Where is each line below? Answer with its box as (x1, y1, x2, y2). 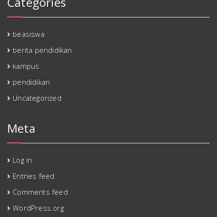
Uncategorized (13, 93, 62, 103)
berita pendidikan (13, 45, 72, 55)
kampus (13, 61, 40, 71)
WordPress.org (13, 203, 64, 213)
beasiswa (13, 29, 45, 39)
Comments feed (13, 187, 68, 197)
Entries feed (13, 171, 55, 181)
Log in (13, 155, 32, 165)
